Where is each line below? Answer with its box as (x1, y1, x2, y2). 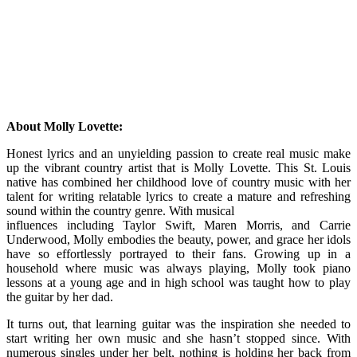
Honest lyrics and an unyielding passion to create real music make (6, 146, 351, 160)
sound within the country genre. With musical (6, 203, 234, 218)
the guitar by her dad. (6, 289, 113, 304)
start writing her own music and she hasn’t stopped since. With (6, 331, 351, 345)
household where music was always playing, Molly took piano (6, 261, 351, 275)
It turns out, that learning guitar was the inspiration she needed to (6, 316, 351, 331)
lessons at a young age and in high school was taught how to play (6, 275, 351, 289)
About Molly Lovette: (6, 119, 123, 133)
